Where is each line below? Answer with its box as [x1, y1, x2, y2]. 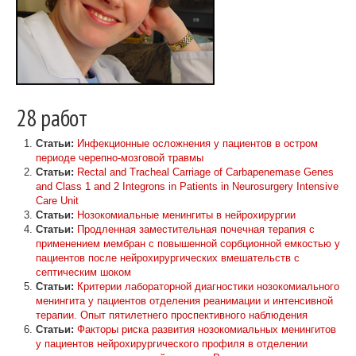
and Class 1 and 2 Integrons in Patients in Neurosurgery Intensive [36, 180, 339, 192]
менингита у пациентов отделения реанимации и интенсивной [36, 294, 333, 307]
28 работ [16, 102, 87, 133]
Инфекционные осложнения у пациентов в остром [77, 137, 318, 149]
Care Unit [36, 194, 79, 207]
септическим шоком [36, 265, 131, 278]
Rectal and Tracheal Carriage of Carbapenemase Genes [77, 165, 334, 178]
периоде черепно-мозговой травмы [36, 151, 203, 164]
